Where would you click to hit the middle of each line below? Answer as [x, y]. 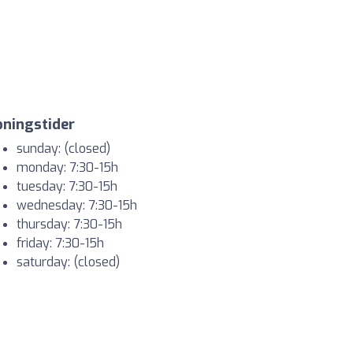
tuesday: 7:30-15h [67, 187]
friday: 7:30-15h [60, 243]
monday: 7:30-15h [67, 168]
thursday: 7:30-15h [69, 225]
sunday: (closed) [63, 149]
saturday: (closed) [68, 262]
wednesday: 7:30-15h [77, 206]
